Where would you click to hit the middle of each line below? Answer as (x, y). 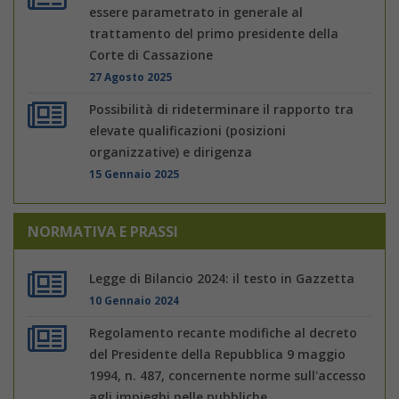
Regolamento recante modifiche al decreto (224, 332)
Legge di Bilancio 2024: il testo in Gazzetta (222, 278)
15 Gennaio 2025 (134, 173)
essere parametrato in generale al (196, 12)
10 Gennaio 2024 (134, 300)
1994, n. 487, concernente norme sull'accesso (228, 375)
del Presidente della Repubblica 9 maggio (218, 354)
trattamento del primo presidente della (214, 33)
